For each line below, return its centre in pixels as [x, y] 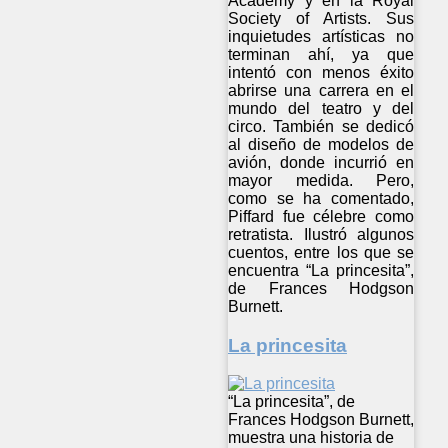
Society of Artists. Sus [321, 18]
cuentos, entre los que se [321, 252]
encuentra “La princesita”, [321, 270]
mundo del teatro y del [321, 108]
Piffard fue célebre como [321, 216]
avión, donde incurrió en [321, 162]
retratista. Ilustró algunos [321, 234]
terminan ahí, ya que [321, 54]
